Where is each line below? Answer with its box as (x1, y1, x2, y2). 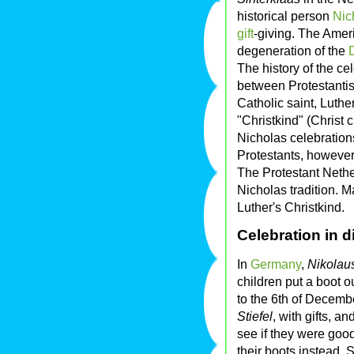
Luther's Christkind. (237, 200, 345, 215)
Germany (250, 257, 301, 272)
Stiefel (237, 309, 273, 324)
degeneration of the (237, 43, 348, 58)
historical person (237, 9, 333, 24)
